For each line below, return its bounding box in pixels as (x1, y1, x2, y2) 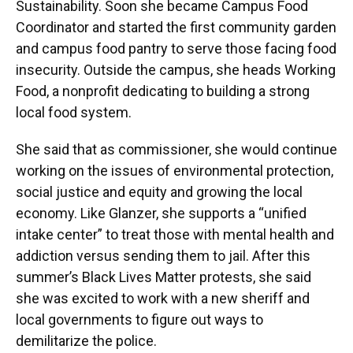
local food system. (16, 103, 132, 121)
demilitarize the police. (16, 332, 157, 349)
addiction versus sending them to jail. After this (16, 247, 310, 264)
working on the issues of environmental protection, (16, 162, 333, 179)
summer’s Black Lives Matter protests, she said (16, 268, 311, 285)
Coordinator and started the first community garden (16, 18, 336, 35)
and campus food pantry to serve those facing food (16, 39, 336, 57)
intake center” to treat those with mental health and (16, 225, 334, 243)
